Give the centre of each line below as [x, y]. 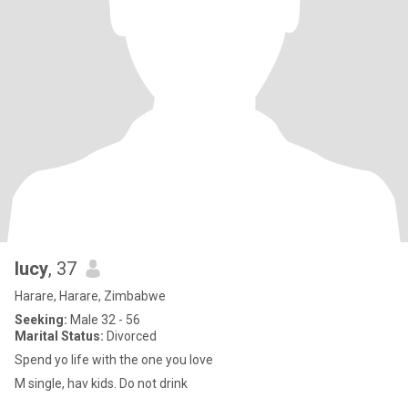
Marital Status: [59, 336]
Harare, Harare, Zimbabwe [90, 296]
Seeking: [41, 320]
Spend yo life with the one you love [114, 360]
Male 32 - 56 [104, 320]
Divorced [130, 336]
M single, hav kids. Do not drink [101, 383]
